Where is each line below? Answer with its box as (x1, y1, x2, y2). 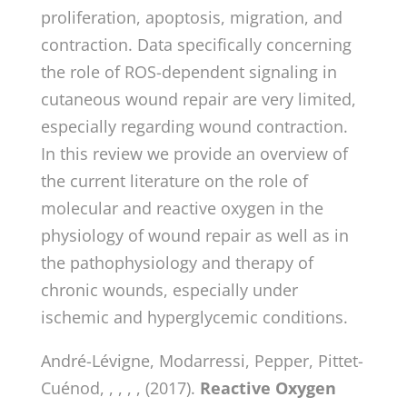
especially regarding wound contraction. (40, 114, 348, 137)
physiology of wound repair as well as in (40, 223, 349, 246)
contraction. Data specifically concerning (40, 33, 352, 55)
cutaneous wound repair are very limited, (40, 87, 356, 110)
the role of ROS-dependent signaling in (40, 60, 337, 83)
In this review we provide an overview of (40, 142, 348, 164)
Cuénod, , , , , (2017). (40, 376, 200, 399)
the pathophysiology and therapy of (40, 251, 313, 273)
